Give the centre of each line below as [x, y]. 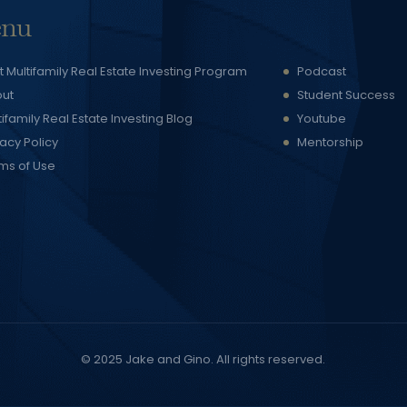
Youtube [322, 118]
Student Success [347, 94]
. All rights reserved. [268, 359]
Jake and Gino [169, 359]
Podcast [322, 71]
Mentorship [331, 142]
